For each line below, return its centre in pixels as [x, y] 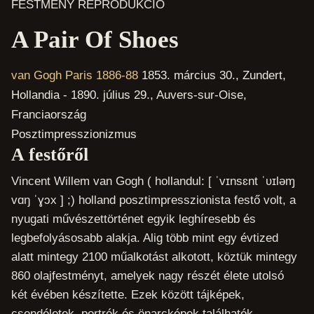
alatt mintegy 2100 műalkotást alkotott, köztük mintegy [154, 257]
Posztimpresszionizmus [74, 134]
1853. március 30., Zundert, [213, 75]
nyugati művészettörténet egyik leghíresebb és [133, 219]
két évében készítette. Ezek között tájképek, [128, 295]
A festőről [49, 154]
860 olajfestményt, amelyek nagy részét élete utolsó [147, 276]
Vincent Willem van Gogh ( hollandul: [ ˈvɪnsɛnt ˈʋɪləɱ [153, 182]
